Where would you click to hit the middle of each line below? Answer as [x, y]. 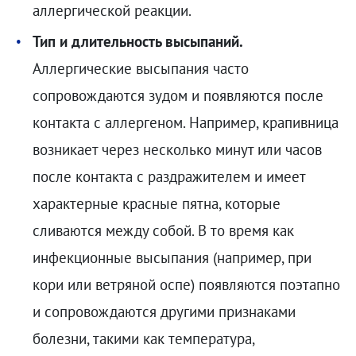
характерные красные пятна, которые [156, 204]
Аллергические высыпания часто [140, 69]
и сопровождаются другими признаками [164, 312]
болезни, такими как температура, [143, 339]
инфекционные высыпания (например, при [172, 258]
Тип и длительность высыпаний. [137, 42]
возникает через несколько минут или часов [177, 150]
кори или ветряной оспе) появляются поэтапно [186, 285]
